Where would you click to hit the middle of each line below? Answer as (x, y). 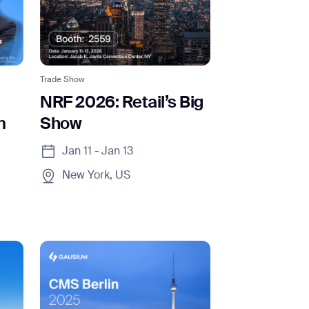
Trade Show (63, 80)
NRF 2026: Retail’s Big (122, 103)
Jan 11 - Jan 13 (98, 152)
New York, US (97, 176)
